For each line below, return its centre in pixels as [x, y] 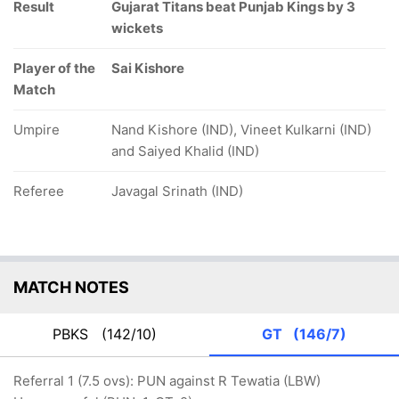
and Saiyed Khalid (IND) [185, 151]
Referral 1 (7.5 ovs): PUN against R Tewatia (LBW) [167, 381]
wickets [137, 28]
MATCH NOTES [71, 287]
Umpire [37, 130]
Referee [39, 191]
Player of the [54, 68]
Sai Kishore [148, 68]
